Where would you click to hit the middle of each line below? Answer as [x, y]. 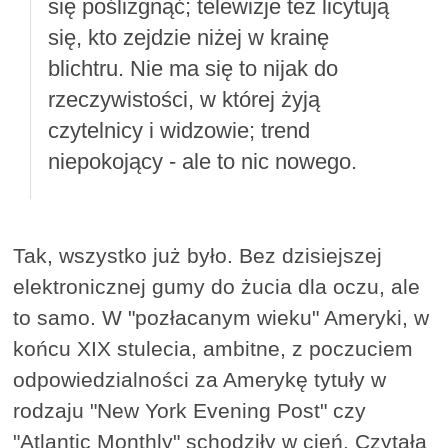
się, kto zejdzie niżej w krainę [188, 37]
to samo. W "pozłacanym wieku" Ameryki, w [221, 318]
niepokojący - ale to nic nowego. [202, 161]
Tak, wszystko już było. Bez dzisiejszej [198, 256]
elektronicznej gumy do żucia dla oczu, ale [217, 287]
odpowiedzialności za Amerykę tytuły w [200, 380]
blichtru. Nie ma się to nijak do [192, 68]
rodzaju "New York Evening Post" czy [190, 411]
